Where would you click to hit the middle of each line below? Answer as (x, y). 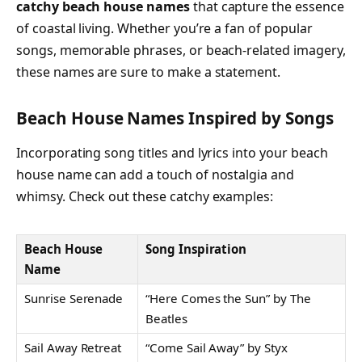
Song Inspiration (196, 248)
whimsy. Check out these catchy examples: (145, 196)
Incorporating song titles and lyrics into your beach (172, 152)
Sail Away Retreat (73, 347)
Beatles (166, 318)
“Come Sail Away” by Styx (217, 347)
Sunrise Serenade (74, 298)
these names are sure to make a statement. (149, 72)
